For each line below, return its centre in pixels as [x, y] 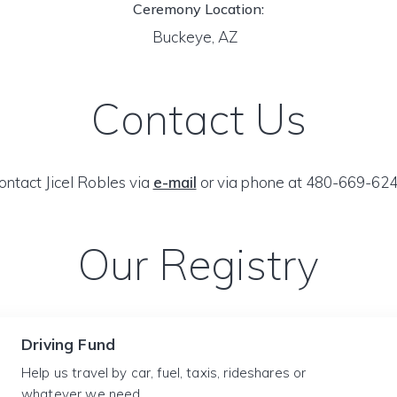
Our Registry [198, 264]
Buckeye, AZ [198, 37]
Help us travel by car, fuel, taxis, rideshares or [164, 373]
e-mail [175, 182]
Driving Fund [69, 344]
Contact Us [198, 119]
